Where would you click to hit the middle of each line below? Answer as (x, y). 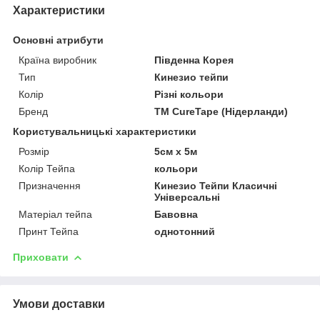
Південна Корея (194, 60)
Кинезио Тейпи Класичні (216, 185)
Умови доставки (59, 304)
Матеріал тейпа (55, 214)
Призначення (50, 185)
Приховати (41, 257)
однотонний (185, 231)
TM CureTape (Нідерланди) (221, 111)
